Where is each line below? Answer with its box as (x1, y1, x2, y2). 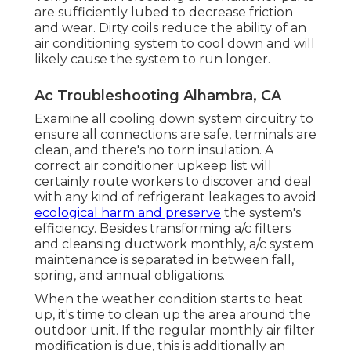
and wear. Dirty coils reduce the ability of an (34, 20, 306, 35)
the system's (221, 204, 301, 220)
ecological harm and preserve (34, 204, 221, 220)
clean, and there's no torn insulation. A (34, 142, 273, 157)
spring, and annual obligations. (34, 267, 225, 283)
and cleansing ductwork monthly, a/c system (34, 236, 313, 251)
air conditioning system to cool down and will (34, 35, 315, 51)
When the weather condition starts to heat (34, 291, 303, 306)
